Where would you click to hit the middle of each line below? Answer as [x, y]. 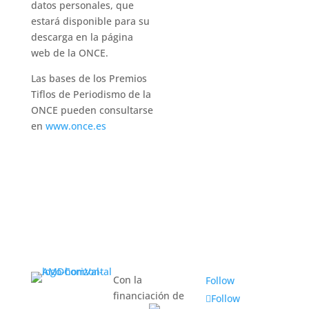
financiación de [149, 296]
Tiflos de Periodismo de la [91, 94]
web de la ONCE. [69, 53]
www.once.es [76, 126]
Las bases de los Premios [89, 78]
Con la [128, 280]
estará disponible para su [90, 21]
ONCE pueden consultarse [92, 110]
